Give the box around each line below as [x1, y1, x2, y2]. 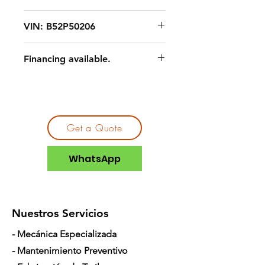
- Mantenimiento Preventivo [12, 245, 128, 256]
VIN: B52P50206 [24, 21, 95, 32]
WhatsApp [69, 151, 121, 166]
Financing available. [24, 53, 111, 64]
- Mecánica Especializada [12, 228, 117, 240]
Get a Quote [67, 121, 122, 134]
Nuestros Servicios [12, 206, 108, 220]
